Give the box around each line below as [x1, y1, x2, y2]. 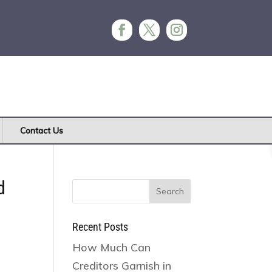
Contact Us [20, 125, 63, 136]
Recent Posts [72, 220, 129, 233]
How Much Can [72, 240, 151, 254]
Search [72, 178, 109, 191]
